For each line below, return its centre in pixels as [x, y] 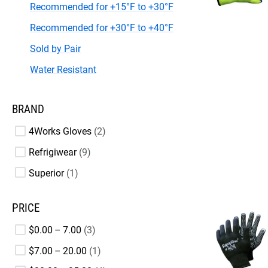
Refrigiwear [53, 152]
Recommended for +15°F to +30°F [102, 7]
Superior [46, 173]
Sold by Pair [55, 49]
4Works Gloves [60, 132]
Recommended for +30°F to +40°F [102, 28]
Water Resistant [63, 70]
